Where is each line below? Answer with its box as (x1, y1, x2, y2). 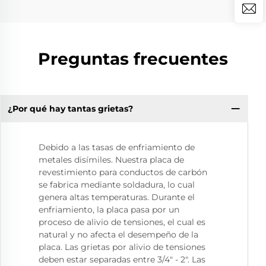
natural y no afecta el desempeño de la (39, 229, 198, 240)
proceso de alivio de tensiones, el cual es (39, 217, 205, 228)
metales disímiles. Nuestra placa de (39, 154, 184, 166)
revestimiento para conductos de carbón (39, 167, 207, 178)
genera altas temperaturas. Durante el (39, 192, 195, 203)
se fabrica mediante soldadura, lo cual (39, 179, 195, 191)
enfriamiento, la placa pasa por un (39, 204, 179, 216)
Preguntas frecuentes (38, 48, 228, 69)
